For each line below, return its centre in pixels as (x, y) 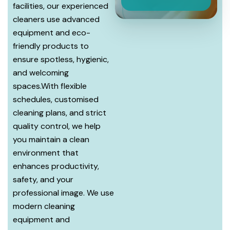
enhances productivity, (56, 166)
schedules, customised (56, 99)
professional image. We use (63, 193)
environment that (46, 153)
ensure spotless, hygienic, (61, 59)
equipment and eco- (52, 33)
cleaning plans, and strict (60, 113)
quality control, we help (57, 126)
